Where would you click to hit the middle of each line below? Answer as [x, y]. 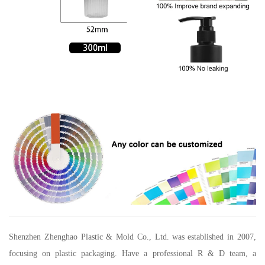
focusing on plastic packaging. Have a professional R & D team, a [132, 254]
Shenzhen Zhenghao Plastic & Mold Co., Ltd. [89, 237]
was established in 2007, [214, 237]
